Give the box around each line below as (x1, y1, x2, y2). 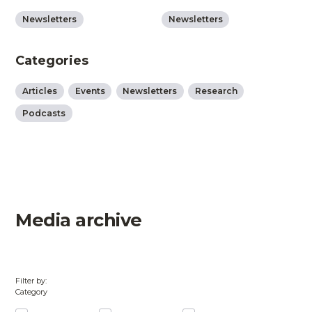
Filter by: (15, 276, 47, 286)
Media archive (15, 209, 142, 231)
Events (75, 86, 105, 97)
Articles (22, 86, 57, 97)
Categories (15, 53, 89, 69)
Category (15, 287, 48, 297)
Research (194, 86, 237, 97)
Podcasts (22, 107, 65, 118)
